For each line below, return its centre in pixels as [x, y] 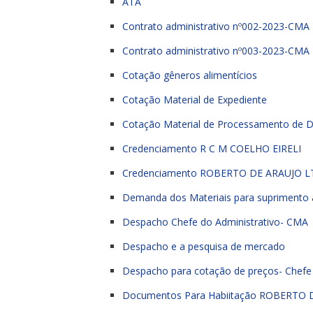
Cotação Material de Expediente [195, 100]
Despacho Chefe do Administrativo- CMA [215, 222]
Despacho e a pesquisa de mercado [204, 246]
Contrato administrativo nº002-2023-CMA [216, 26]
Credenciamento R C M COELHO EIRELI [212, 148]
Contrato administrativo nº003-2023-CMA [216, 51]
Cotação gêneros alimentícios [190, 75]
